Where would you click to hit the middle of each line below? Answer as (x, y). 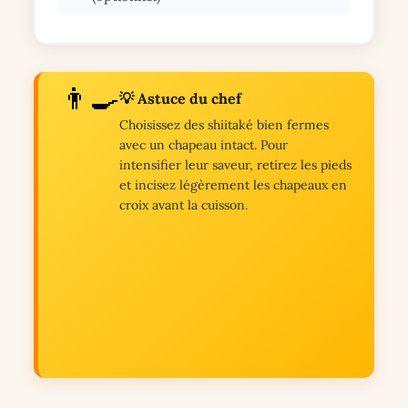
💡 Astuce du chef (180, 99)
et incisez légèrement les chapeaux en (233, 185)
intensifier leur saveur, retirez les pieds (235, 165)
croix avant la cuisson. (183, 205)
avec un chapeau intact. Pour (203, 145)
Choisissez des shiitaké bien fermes (224, 125)
